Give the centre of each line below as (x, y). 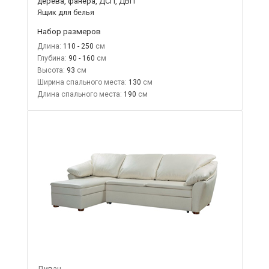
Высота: (51, 70)
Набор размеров (69, 31)
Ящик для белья (65, 12)
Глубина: (52, 58)
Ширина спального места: (82, 82)
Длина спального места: (79, 94)
